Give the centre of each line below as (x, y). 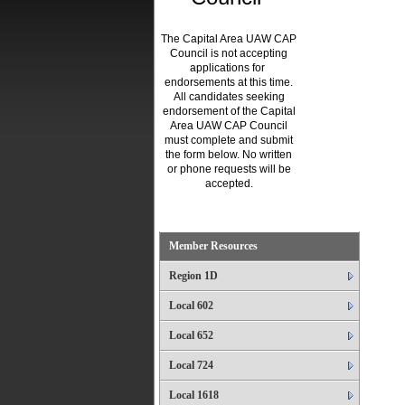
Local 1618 (194, 395)
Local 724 (191, 365)
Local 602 (191, 306)
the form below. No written (229, 155)
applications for (229, 68)
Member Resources (213, 246)
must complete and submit (229, 140)
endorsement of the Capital (229, 111)
